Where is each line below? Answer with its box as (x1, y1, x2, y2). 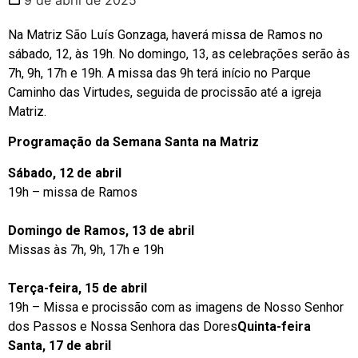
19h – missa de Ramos (8, 184, 137, 200)
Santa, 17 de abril (8, 337, 111, 353)
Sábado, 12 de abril (8, 165, 121, 181)
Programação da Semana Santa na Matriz (8, 134, 259, 150)
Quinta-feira (237, 318, 311, 334)
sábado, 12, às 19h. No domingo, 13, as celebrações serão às (8, 46, 350, 62)
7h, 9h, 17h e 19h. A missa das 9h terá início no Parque (8, 65, 311, 81)
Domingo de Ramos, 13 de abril (8, 222, 194, 238)
